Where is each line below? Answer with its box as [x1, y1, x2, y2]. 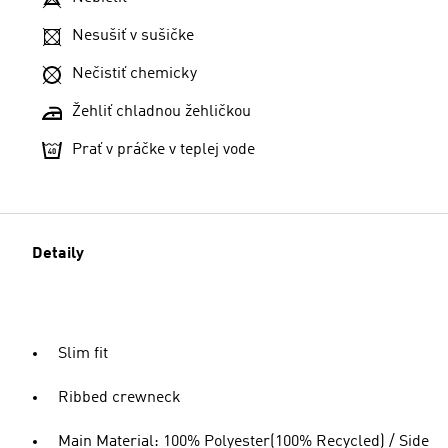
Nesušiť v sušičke [72, 27, 194, 44]
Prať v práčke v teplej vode [72, 141, 255, 158]
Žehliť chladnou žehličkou [72, 103, 251, 120]
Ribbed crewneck [58, 389, 181, 406]
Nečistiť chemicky [72, 65, 197, 82]
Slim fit [58, 345, 108, 362]
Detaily [32, 245, 84, 262]
